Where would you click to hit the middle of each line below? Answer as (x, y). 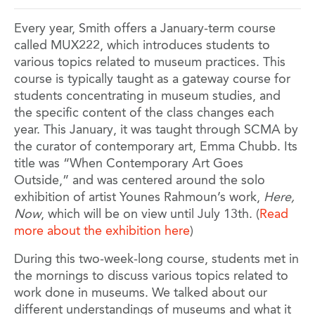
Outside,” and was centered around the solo (140, 181)
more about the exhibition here (102, 232)
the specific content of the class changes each (144, 114)
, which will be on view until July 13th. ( (150, 215)
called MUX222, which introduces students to (142, 46)
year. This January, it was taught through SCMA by (156, 130)
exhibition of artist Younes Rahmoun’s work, (139, 198)
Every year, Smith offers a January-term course (145, 29)
